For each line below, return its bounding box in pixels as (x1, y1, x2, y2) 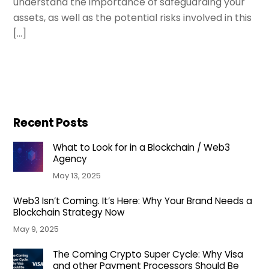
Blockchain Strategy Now (13, 206, 125, 219)
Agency (52, 153, 87, 166)
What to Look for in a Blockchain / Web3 (52, 141, 230, 154)
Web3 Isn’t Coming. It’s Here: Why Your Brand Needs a (13, 195, 253, 208)
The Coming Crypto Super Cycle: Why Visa (52, 248, 243, 261)
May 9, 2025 (13, 223, 59, 235)
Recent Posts (13, 115, 88, 131)
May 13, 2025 (52, 170, 101, 182)
